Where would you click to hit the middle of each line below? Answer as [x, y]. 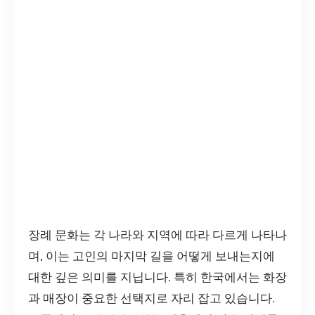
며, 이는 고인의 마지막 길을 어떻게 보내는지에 [152, 256]
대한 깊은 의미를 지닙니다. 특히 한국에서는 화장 [157, 277]
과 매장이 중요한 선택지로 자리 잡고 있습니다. [152, 298]
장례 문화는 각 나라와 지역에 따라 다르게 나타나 [157, 235]
